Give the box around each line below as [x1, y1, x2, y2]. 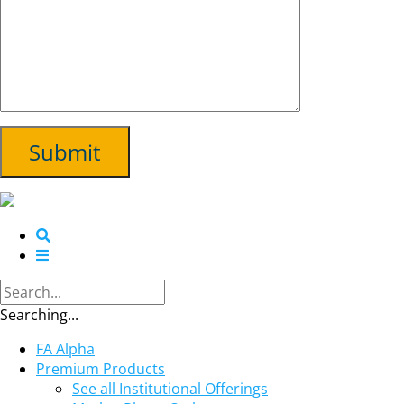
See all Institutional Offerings [72, 379, 268, 399]
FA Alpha [36, 339, 95, 359]
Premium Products [36, 359, 165, 379]
